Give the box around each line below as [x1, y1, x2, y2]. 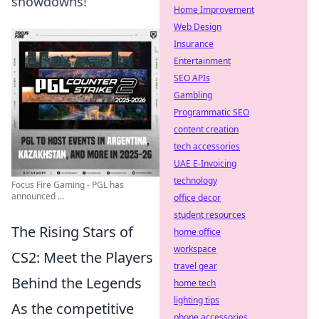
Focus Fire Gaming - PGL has [11, 179, 124, 191]
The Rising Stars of [11, 222, 133, 241]
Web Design [174, 21, 221, 33]
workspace [174, 243, 216, 255]
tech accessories [174, 140, 240, 152]
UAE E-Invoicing [174, 157, 236, 169]
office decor [174, 192, 221, 204]
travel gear [174, 260, 217, 272]
